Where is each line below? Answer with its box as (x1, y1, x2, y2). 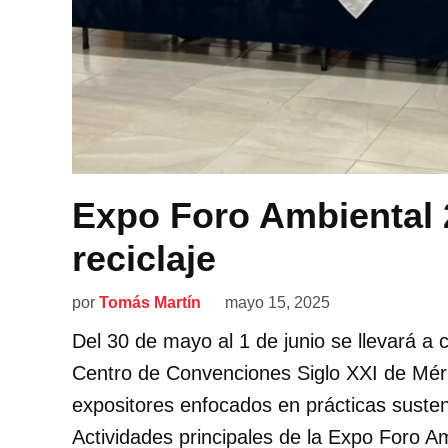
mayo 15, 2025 (225, 294, 330, 311)
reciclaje (72, 238, 216, 279)
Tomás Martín (99, 294, 201, 311)
